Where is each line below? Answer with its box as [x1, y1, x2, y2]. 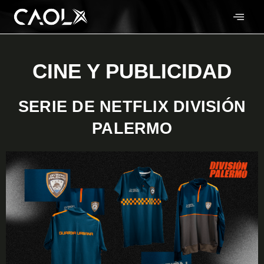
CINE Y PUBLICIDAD [32, 59, 232, 82]
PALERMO [92, 119, 172, 137]
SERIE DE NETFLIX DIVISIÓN [18, 97, 246, 115]
